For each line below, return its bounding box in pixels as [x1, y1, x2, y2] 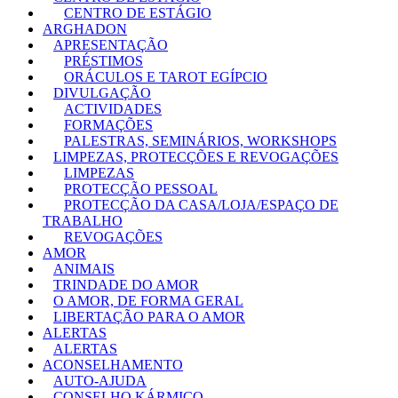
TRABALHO [43, 213, 123, 229]
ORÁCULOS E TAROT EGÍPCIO [64, 69, 267, 85]
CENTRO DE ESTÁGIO [64, 5, 211, 21]
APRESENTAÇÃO [53, 37, 168, 53]
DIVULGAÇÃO [53, 85, 151, 101]
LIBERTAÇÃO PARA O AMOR [53, 309, 245, 325]
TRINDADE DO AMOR [53, 277, 199, 293]
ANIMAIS [53, 261, 115, 277]
